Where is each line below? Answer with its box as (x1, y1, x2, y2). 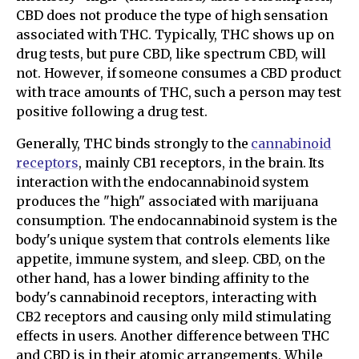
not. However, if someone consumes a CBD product (16, 64, 341, 81)
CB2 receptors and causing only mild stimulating (16, 308, 331, 325)
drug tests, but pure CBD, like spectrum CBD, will (16, 45, 327, 62)
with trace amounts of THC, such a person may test (16, 83, 342, 100)
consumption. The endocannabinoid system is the (16, 212, 337, 228)
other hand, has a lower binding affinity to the (16, 269, 309, 286)
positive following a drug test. (16, 103, 208, 119)
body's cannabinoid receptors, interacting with (16, 288, 317, 305)
